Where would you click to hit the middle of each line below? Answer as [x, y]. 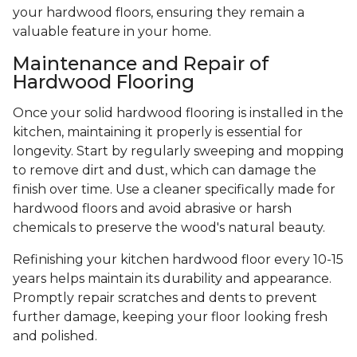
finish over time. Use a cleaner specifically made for [174, 190]
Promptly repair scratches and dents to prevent [165, 298]
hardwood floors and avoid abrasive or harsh [152, 209]
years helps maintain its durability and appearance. [172, 279]
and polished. [55, 336]
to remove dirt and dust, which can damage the [165, 171]
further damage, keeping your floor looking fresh [170, 317]
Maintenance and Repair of [141, 64]
